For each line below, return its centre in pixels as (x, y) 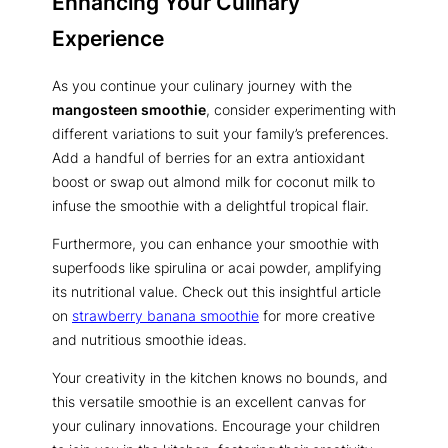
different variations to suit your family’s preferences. (220, 133)
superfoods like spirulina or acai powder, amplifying (216, 267)
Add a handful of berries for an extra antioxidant (208, 157)
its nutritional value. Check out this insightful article (216, 291)
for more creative (317, 315)
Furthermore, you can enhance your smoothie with (215, 243)
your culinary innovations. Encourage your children (216, 426)
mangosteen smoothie (129, 109)
